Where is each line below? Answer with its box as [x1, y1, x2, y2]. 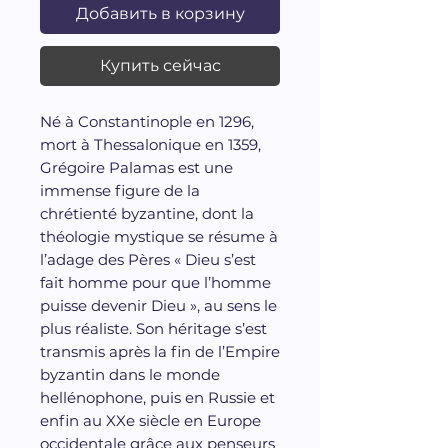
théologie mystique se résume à [40, 226, 278, 246]
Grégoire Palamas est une [40, 157, 233, 177]
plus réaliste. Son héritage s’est [40, 318, 267, 338]
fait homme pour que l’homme [40, 272, 271, 292]
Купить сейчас [99, 55, 221, 75]
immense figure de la [40, 180, 200, 200]
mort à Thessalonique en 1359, [40, 134, 261, 154]
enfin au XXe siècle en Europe [40, 410, 261, 430]
